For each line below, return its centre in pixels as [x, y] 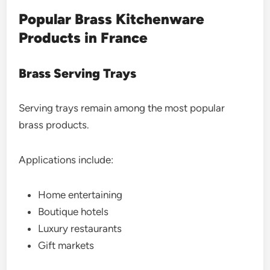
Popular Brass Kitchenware [112, 19]
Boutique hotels [74, 212]
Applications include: [66, 160]
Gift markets [66, 245]
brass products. [54, 125]
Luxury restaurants [80, 228]
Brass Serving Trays [78, 73]
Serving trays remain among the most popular [122, 108]
